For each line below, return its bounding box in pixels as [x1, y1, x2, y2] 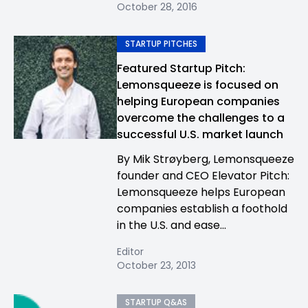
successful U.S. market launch [117, 126, 283, 142]
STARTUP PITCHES [125, 38, 197, 49]
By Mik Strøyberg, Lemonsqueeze [117, 151, 294, 167]
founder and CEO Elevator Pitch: [117, 168, 289, 184]
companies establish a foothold [117, 201, 287, 217]
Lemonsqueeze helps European [117, 184, 285, 200]
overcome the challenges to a [117, 110, 285, 126]
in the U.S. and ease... [117, 217, 226, 233]
